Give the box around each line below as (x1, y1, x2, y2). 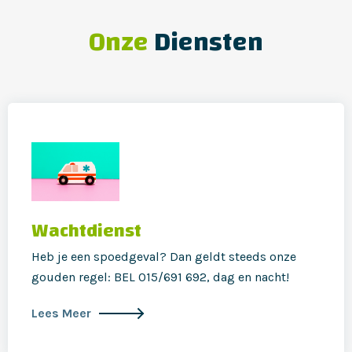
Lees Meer (31, 305, 91, 321)
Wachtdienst (31, 213, 141, 248)
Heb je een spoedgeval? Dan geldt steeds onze (31, 248, 296, 264)
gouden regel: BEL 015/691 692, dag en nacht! (31, 269, 289, 284)
